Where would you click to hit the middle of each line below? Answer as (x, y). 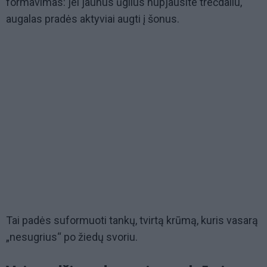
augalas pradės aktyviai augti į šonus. (94, 19)
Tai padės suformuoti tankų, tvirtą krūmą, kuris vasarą (132, 221)
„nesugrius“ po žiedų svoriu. (72, 237)
